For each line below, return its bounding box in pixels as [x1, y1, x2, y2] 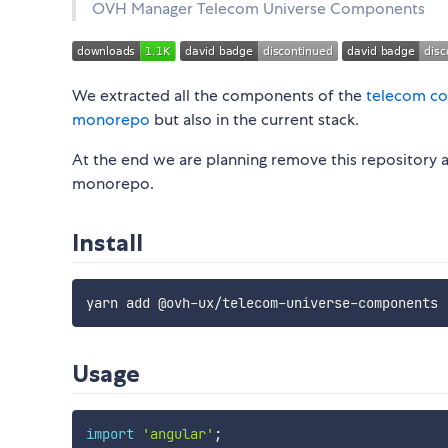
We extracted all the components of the [72, 85, 366, 107]
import [85, 425, 134, 444]
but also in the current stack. [150, 109, 359, 131]
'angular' [141, 425, 214, 444]
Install [72, 228, 143, 258]
